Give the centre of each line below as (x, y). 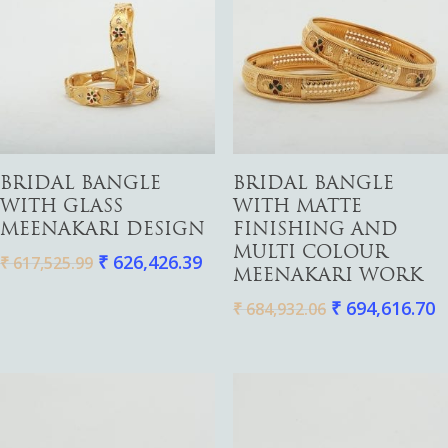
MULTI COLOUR (310, 254)
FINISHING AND (315, 231)
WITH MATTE (297, 208)
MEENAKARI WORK (327, 277)
